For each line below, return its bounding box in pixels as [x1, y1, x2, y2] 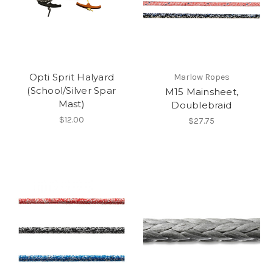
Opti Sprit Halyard [29, 71, 114, 83]
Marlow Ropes [173, 72, 230, 83]
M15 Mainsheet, [165, 86, 238, 98]
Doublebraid [171, 99, 232, 112]
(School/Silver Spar [27, 85, 116, 97]
